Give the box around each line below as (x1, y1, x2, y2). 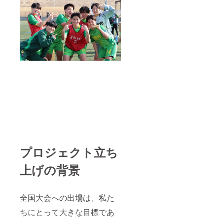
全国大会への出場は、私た (20, 192, 114, 204)
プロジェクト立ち (20, 144, 118, 161)
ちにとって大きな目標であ (20, 206, 114, 218)
